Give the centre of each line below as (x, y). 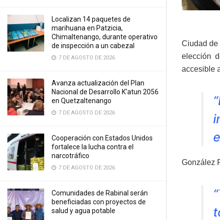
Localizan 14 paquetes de (91, 19)
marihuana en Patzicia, (87, 28)
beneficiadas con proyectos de (99, 202)
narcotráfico (70, 156)
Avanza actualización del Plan (98, 83)
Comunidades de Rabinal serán (100, 193)
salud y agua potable (83, 211)
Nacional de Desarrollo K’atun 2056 (105, 92)
